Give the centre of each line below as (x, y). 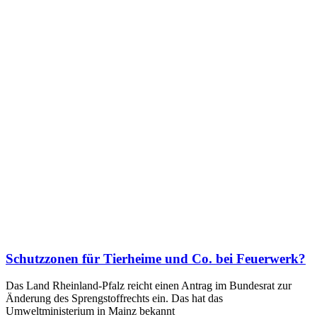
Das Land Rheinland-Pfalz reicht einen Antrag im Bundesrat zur (149, 286)
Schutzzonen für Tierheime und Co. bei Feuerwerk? (156, 258)
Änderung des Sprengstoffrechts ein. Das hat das (114, 299)
